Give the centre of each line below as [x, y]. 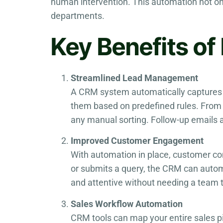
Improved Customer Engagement [137, 141]
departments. [78, 15]
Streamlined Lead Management [134, 78]
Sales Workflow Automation [127, 204]
